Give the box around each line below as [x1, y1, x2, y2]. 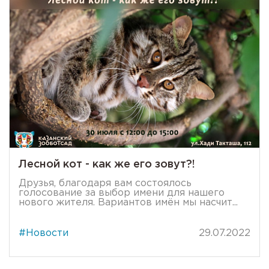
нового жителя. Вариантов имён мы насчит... [19, 198, 238, 207]
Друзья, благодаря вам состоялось [19, 178, 192, 188]
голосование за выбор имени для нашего [19, 188, 225, 198]
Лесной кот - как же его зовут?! [19, 159, 195, 169]
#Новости [19, 228, 68, 238]
